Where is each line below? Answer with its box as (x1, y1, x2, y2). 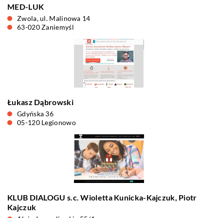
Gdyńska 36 (17, 109, 54, 118)
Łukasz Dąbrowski (7, 97, 73, 107)
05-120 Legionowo (17, 118, 76, 127)
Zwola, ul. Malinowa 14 (17, 14, 91, 22)
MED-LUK (7, 2, 44, 11)
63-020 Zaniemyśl (17, 23, 74, 31)
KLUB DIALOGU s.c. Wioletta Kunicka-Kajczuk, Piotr (7, 193, 197, 202)
